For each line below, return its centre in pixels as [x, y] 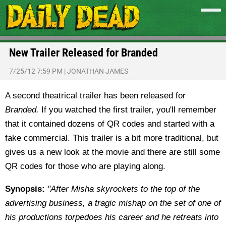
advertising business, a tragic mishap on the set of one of [113, 203]
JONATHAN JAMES [98, 71]
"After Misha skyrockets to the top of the [124, 189]
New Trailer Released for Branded [83, 53]
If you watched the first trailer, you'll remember [129, 110]
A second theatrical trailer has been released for [95, 96]
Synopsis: [25, 189]
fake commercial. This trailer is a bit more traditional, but [112, 138]
